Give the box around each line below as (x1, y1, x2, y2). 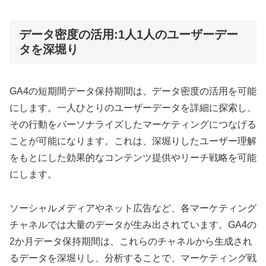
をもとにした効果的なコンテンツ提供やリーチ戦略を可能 (9, 153, 256, 163)
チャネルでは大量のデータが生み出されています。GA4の (9, 219, 256, 230)
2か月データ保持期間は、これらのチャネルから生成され (9, 236, 252, 246)
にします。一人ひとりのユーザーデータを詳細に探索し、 (9, 103, 256, 113)
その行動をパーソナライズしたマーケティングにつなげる (9, 119, 256, 130)
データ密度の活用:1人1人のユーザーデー (19, 27, 238, 41)
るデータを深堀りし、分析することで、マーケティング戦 (9, 252, 256, 263)
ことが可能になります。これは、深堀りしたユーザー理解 (9, 136, 256, 147)
